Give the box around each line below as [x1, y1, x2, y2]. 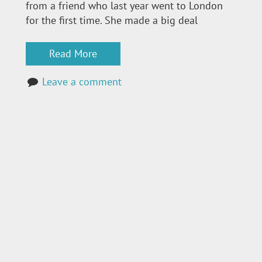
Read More [49, 47, 97, 61]
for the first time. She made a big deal [26, 13, 198, 27]
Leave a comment [42, 75, 122, 89]
